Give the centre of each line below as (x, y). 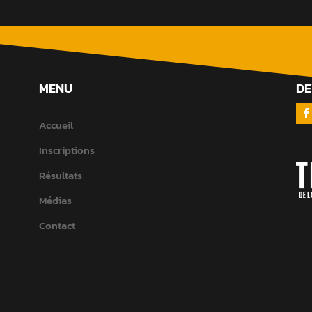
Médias (55, 200)
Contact (57, 225)
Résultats (60, 175)
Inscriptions (67, 150)
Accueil (56, 125)
